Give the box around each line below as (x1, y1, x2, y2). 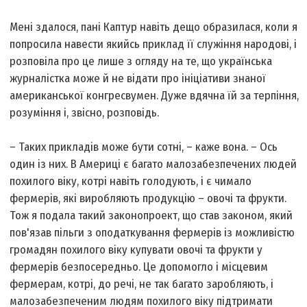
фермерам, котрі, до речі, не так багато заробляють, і (10, 277, 274, 292)
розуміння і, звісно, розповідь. (10, 106, 160, 121)
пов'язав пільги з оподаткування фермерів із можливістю (10, 225, 295, 241)
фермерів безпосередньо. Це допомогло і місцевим (10, 260, 269, 275)
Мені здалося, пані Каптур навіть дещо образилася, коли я (10, 20, 298, 35)
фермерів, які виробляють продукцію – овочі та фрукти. (10, 191, 287, 206)
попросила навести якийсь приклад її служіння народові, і (10, 37, 297, 52)
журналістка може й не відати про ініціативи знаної (10, 71, 267, 86)
